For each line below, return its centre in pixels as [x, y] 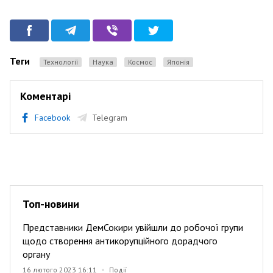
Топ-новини [51, 204]
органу [36, 254]
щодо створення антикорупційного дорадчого [120, 240]
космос [142, 62]
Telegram [110, 117]
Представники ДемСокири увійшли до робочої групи [133, 227]
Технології [62, 62]
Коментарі [45, 96]
